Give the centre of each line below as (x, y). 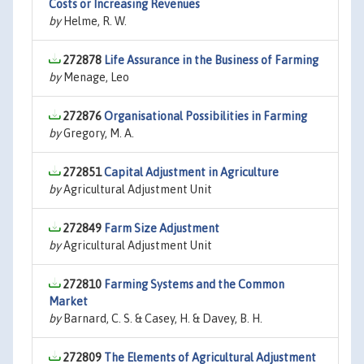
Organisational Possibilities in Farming (206, 116)
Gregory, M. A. (97, 133)
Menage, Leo (95, 77)
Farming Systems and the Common (194, 284)
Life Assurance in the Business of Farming (211, 60)
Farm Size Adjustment (162, 228)
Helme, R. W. (94, 21)
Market (68, 301)
